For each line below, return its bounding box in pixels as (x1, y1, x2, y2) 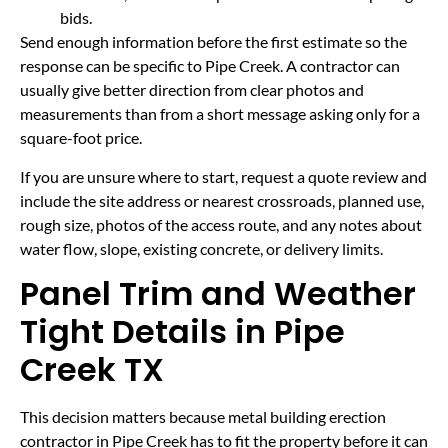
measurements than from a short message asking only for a (20, 104, 420, 124)
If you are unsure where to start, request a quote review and (20, 166, 427, 186)
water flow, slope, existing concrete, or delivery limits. (20, 238, 383, 258)
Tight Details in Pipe (20, 309, 345, 355)
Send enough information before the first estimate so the (20, 32, 407, 52)
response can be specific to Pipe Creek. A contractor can (20, 56, 400, 76)
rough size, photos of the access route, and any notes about (20, 214, 422, 234)
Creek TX (20, 347, 164, 393)
